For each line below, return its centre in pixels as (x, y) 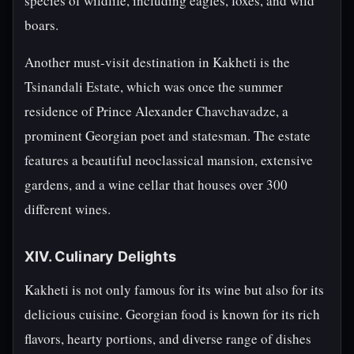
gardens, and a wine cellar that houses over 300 (156, 185)
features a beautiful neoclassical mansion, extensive (169, 160)
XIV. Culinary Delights (100, 256)
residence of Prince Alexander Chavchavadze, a (156, 111)
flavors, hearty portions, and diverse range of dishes (168, 339)
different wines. (68, 209)
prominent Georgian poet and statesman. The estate (168, 136)
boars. (41, 25)
